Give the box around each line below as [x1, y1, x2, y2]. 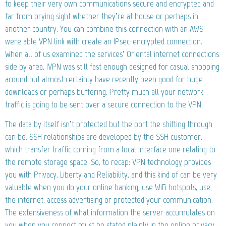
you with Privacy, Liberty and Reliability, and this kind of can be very [5, 168, 217, 180]
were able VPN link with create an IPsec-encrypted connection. [5, 35, 202, 47]
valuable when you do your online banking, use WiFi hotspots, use [5, 181, 210, 193]
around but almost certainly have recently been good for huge [5, 73, 203, 85]
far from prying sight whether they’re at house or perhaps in [5, 10, 198, 22]
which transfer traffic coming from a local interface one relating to [5, 143, 215, 155]
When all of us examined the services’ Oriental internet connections [5, 48, 219, 60]
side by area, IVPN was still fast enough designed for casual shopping [5, 61, 219, 72]
